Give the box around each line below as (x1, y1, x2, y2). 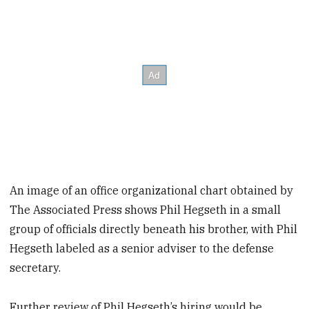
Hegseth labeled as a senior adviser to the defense (10, 241, 275, 256)
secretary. (10, 261, 61, 275)
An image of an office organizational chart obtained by (10, 183, 294, 198)
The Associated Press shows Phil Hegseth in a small (10, 203, 281, 217)
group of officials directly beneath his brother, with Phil (10, 222, 298, 237)
